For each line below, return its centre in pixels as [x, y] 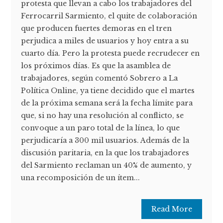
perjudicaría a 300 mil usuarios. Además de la [105, 141]
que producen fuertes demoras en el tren [97, 29]
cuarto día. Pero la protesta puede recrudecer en [111, 54]
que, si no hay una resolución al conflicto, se [103, 116]
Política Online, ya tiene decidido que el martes [108, 91]
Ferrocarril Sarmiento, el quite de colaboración [109, 16]
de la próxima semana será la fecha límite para [107, 103]
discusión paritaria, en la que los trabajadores [105, 153]
